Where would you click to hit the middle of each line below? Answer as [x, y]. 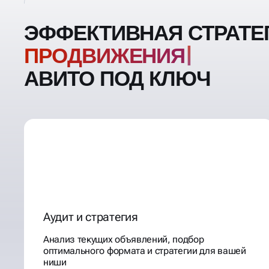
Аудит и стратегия [91, 217]
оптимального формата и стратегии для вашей [145, 251]
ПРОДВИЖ [77, 56]
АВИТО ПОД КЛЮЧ [118, 79]
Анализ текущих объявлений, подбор [124, 239]
